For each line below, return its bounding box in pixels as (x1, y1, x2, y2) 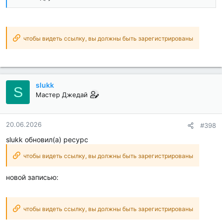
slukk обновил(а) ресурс (6, 135, 88, 144)
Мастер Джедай (36, 91, 88, 99)
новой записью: (6, 173, 58, 182)
